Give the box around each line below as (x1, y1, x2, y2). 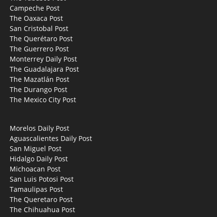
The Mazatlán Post (10, 74, 69, 84)
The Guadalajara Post (10, 64, 79, 74)
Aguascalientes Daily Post (10, 133, 92, 143)
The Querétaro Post (10, 33, 73, 43)
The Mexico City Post (10, 94, 76, 104)
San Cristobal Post (10, 23, 68, 33)
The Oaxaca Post (10, 13, 63, 23)
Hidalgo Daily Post (10, 154, 68, 163)
